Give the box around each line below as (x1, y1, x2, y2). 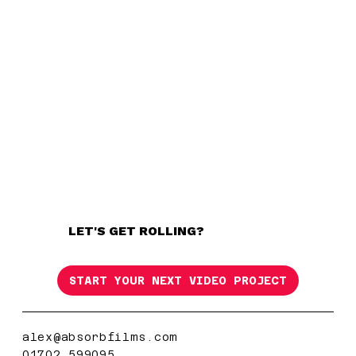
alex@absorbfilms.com (22, 331, 178, 344)
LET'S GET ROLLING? (68, 222, 205, 238)
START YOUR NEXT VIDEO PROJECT (68, 274, 287, 288)
